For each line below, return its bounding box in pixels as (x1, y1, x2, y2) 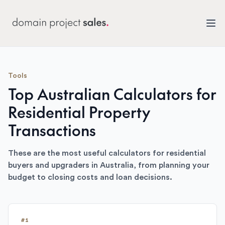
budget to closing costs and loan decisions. (8, 173, 172, 181)
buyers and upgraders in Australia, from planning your (8, 161, 209, 169)
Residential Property (8, 101, 150, 122)
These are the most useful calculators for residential (8, 149, 206, 157)
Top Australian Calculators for (8, 83, 216, 104)
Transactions (8, 120, 96, 140)
